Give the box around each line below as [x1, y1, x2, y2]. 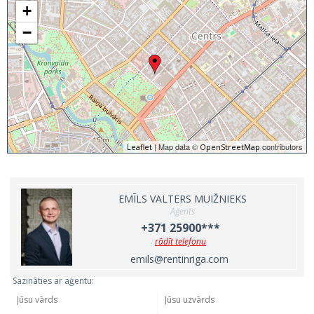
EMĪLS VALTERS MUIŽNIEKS [118, 192, 247, 205]
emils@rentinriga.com [130, 252, 228, 266]
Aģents [170, 205, 195, 217]
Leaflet [127, 142, 152, 152]
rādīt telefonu [155, 235, 206, 247]
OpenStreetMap [200, 142, 260, 152]
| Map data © [152, 141, 200, 152]
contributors [260, 141, 303, 152]
